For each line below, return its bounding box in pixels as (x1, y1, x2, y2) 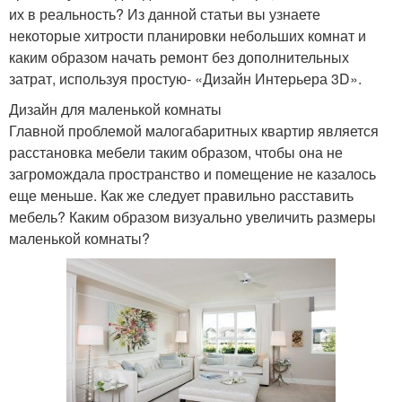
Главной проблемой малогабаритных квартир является (9, 119, 379, 141)
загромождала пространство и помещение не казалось (9, 162, 376, 184)
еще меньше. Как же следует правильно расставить (9, 184, 354, 205)
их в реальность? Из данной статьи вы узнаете (9, 3, 320, 24)
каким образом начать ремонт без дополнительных (9, 46, 349, 67)
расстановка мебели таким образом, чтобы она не (9, 141, 343, 162)
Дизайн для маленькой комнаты (9, 98, 222, 119)
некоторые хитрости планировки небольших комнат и (9, 24, 366, 46)
